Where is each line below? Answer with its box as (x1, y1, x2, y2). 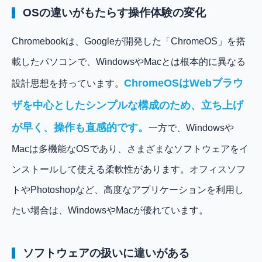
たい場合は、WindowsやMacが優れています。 (12, 205, 208, 215)
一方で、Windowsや (149, 122, 234, 133)
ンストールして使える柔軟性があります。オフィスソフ (12, 164, 246, 174)
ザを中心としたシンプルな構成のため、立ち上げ (12, 99, 243, 111)
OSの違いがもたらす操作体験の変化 (23, 6, 206, 19)
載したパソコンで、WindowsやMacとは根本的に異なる (12, 56, 246, 67)
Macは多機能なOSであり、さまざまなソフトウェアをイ (12, 143, 249, 154)
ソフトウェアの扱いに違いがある (23, 247, 190, 260)
